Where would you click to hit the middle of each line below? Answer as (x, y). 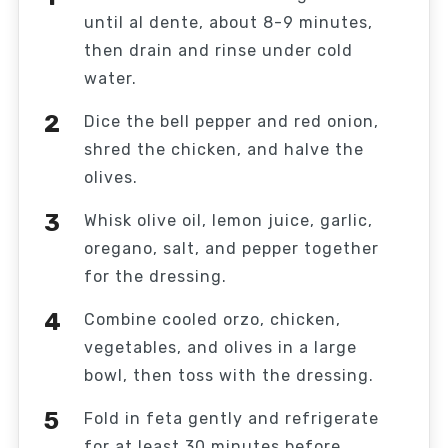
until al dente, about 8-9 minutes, (228, 22)
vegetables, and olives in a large (220, 347)
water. (110, 78)
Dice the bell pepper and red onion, (231, 121)
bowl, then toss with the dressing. (228, 375)
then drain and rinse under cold (218, 50)
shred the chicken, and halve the (223, 149)
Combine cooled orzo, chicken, (212, 319)
